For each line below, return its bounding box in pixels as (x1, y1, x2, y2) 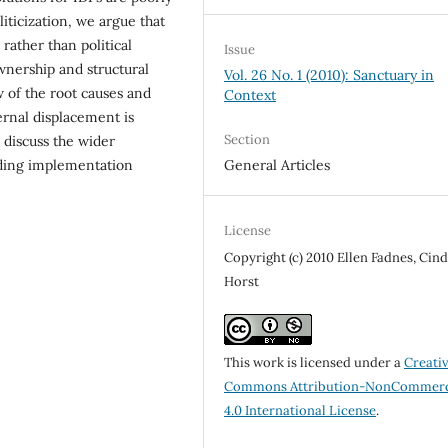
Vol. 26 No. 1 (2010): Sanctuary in (224, 66, 435, 85)
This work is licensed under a (224, 354, 405, 372)
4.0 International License (224, 402, 377, 420)
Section (224, 131, 271, 149)
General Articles (224, 156, 331, 175)
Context (224, 86, 277, 105)
